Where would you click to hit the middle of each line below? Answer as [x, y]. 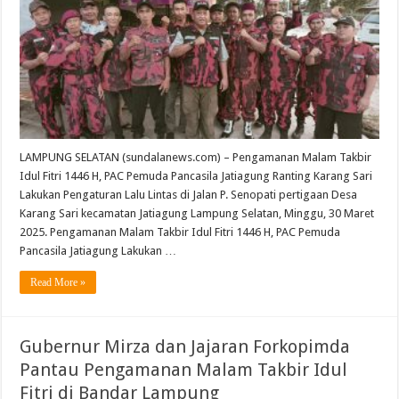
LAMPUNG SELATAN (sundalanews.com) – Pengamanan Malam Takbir [196, 158]
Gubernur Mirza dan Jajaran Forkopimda [185, 347]
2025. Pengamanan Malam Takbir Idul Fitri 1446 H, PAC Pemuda [180, 232]
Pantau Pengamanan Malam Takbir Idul [184, 370]
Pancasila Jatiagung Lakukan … [98, 251]
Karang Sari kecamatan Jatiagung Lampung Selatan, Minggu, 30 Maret [197, 214]
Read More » [58, 283]
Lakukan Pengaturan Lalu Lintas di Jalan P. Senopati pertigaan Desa [189, 195]
